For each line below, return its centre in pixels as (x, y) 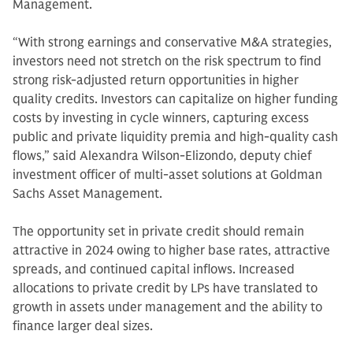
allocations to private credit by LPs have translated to (165, 288)
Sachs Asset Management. (89, 194)
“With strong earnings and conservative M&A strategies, (172, 43)
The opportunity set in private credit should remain (158, 232)
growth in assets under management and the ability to (167, 307)
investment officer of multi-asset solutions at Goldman (167, 175)
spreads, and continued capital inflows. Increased (154, 269)
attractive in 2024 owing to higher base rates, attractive (171, 251)
